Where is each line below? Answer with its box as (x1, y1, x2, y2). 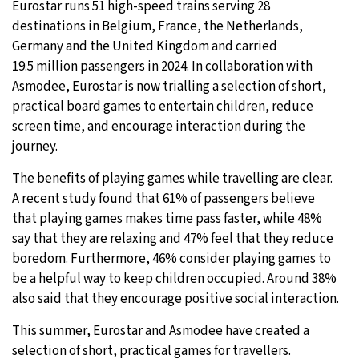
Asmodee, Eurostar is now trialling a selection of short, (12, 76, 326, 96)
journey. (12, 136, 58, 156)
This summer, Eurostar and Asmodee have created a (12, 321, 309, 341)
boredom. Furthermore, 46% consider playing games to (12, 248, 331, 268)
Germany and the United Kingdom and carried (12, 36, 277, 56)
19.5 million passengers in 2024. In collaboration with (12, 56, 313, 76)
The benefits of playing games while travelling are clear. (12, 168, 333, 188)
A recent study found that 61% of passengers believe (12, 188, 315, 208)
